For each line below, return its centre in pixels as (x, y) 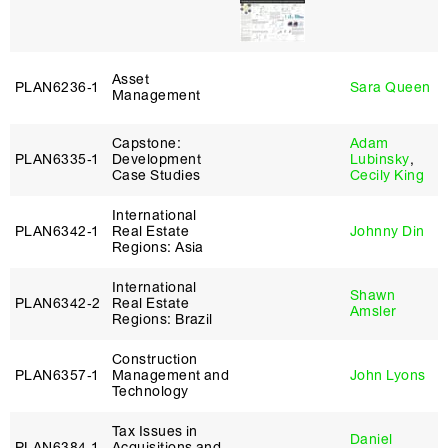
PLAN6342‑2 (58, 303)
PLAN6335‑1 (57, 159)
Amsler (373, 311)
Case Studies (156, 175)
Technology (150, 391)
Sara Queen (390, 87)
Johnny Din (387, 231)
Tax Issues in (155, 431)
